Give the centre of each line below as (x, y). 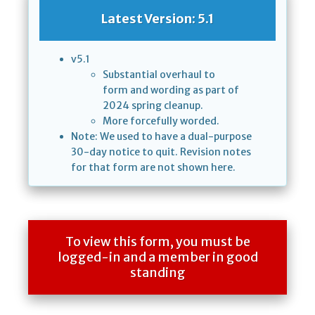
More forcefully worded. (161, 121)
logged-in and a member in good (157, 257)
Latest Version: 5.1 (157, 19)
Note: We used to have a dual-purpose (161, 137)
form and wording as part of (171, 90)
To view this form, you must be (157, 242)
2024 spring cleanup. (153, 106)
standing (157, 273)
